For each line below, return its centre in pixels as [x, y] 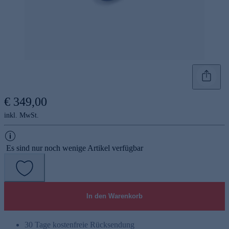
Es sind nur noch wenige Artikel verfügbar [75, 148]
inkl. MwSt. [21, 115]
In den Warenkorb [114, 196]
